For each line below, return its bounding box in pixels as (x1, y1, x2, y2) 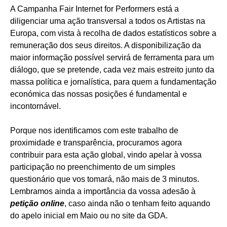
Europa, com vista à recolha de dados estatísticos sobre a (10, 29, 216, 38)
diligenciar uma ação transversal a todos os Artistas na (10, 17, 205, 26)
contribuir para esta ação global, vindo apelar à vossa (10, 150, 202, 160)
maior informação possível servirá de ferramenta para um (10, 53, 214, 62)
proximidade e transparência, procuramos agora (10, 138, 182, 147)
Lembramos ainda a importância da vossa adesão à (10, 187, 196, 196)
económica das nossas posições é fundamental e (10, 90, 187, 99)
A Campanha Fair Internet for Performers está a (10, 5, 179, 14)
